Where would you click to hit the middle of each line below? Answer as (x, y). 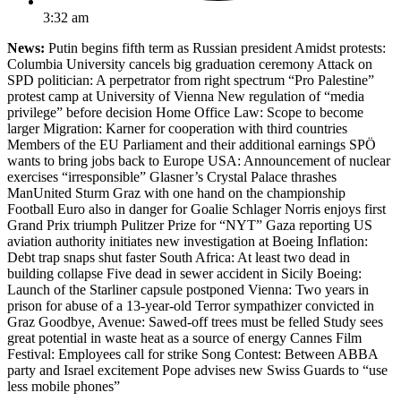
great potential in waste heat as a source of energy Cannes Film (184, 337)
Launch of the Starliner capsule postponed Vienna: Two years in (188, 289)
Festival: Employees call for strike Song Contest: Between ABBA (192, 354)
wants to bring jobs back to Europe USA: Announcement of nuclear (199, 160)
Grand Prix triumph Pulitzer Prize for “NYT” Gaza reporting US (190, 225)
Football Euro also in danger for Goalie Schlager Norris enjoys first (196, 209)
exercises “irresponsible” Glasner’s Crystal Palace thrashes (172, 176)
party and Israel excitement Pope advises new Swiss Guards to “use (197, 370)
